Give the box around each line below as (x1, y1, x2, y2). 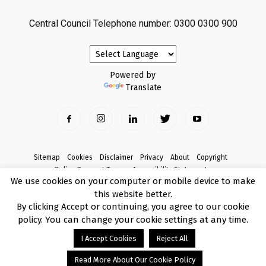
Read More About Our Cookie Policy (74, 255, 195, 264)
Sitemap (33, 153, 60, 161)
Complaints (115, 177, 151, 185)
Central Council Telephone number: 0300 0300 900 (28, 18, 237, 29)
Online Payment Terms (53, 166, 125, 174)
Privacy (140, 153, 163, 161)
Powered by (110, 70, 156, 80)
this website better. (94, 188, 172, 199)
